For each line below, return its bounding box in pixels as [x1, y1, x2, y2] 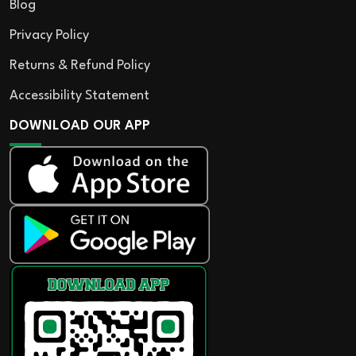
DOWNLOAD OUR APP [10, 118, 150, 133]
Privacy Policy [10, 28, 89, 42]
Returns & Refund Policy [10, 58, 150, 72]
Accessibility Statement [10, 88, 149, 103]
